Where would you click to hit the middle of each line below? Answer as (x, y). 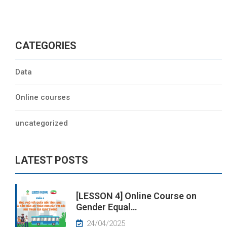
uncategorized (42, 123)
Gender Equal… (106, 207)
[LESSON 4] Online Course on (136, 196)
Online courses (43, 98)
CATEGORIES (46, 45)
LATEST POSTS (52, 160)
